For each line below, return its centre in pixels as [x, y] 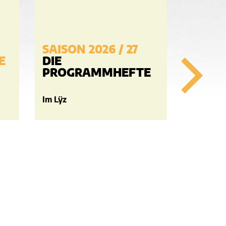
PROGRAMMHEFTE [97, 73]
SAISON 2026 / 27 [91, 50]
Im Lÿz [55, 100]
